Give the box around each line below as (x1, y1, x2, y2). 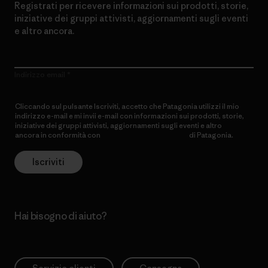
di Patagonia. (188, 130, 233, 140)
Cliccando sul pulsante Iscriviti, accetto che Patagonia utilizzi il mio (15, 102, 239, 111)
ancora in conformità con (15, 130, 102, 140)
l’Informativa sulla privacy (102, 130, 188, 140)
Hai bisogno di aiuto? (14, 209, 107, 223)
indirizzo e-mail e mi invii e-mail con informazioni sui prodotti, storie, (15, 111, 244, 121)
